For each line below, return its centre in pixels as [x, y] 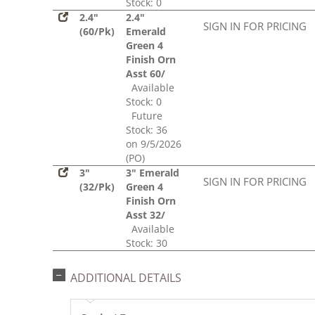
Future [144, 116]
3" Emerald [153, 173]
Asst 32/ [146, 215]
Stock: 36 [147, 130]
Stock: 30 [147, 243]
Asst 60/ [146, 74]
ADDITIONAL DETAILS [126, 278]
